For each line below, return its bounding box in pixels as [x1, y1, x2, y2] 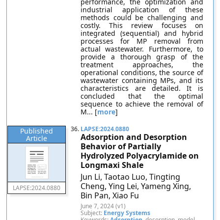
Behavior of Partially [81, 141, 162, 152]
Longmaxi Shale [81, 160, 144, 170]
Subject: [81, 209, 104, 217]
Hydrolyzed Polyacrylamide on [81, 150, 199, 161]
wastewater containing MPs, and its [81, 76, 203, 85]
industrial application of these [81, 5, 203, 14]
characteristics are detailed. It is [81, 83, 203, 93]
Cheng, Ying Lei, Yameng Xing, [81, 181, 192, 192]
